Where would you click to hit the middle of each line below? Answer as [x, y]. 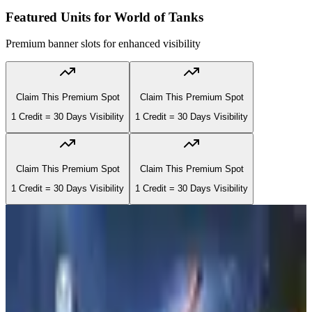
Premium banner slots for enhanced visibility [103, 44]
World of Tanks [159, 17]
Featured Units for [60, 17]
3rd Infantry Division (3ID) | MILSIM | [117, 289]
